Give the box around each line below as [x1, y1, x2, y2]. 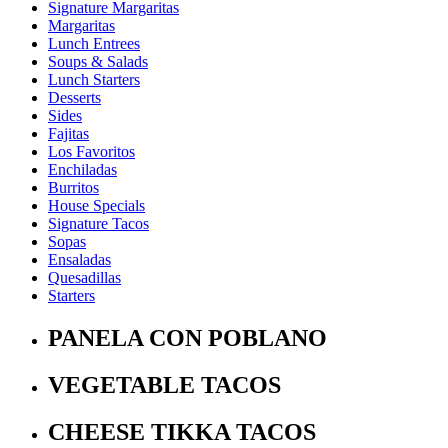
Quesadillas [48, 269, 121, 287]
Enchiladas [48, 161, 117, 179]
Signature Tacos [48, 215, 149, 233]
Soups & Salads [48, 53, 148, 71]
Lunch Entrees [48, 35, 140, 53]
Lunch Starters [48, 71, 140, 89]
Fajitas [48, 125, 89, 143]
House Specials [48, 197, 145, 215]
